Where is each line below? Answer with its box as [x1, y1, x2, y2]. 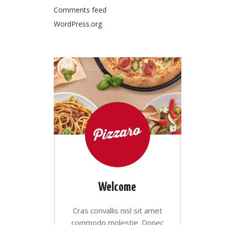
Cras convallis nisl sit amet [72, 205, 162, 215]
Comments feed [53, 5, 106, 15]
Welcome [98, 181, 137, 193]
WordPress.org [53, 19, 102, 29]
